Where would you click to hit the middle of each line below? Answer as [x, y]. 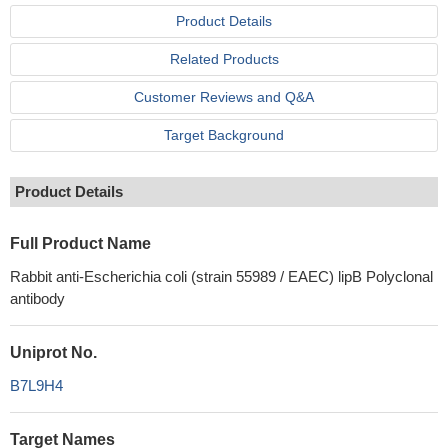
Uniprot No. [53, 352]
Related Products [224, 59]
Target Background [224, 135]
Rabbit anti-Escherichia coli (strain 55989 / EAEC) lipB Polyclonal [221, 276]
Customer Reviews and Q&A [224, 97]
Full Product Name [80, 243]
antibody [37, 298]
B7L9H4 [36, 385]
